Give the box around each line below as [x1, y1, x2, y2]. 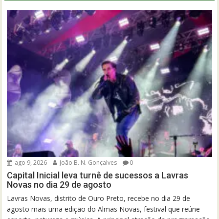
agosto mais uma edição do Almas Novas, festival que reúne [7, 204, 200, 214]
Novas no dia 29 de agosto [7, 179, 112, 190]
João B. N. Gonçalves [58, 158, 117, 167]
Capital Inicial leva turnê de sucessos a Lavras [7, 170, 189, 180]
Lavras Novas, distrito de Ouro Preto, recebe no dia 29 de [7, 193, 191, 203]
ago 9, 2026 [13, 158, 47, 167]
